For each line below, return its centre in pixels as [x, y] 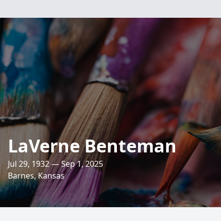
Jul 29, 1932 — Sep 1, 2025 [55, 164]
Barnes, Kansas [36, 176]
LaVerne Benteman [92, 146]
